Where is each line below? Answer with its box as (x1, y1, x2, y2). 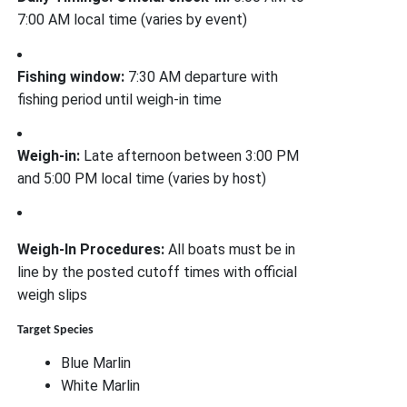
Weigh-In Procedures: (17, 241, 165, 259)
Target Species (17, 323, 94, 338)
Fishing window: (17, 67, 125, 85)
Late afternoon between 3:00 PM (80, 147, 300, 165)
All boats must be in (164, 241, 296, 259)
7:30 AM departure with (124, 67, 279, 85)
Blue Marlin (61, 354, 132, 372)
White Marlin (61, 377, 141, 395)
